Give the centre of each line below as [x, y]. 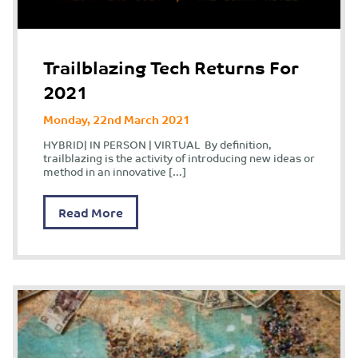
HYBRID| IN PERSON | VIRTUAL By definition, [157, 144]
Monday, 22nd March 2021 [117, 118]
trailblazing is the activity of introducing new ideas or [179, 157]
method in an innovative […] [115, 171]
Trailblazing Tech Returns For [171, 66]
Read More [91, 212]
